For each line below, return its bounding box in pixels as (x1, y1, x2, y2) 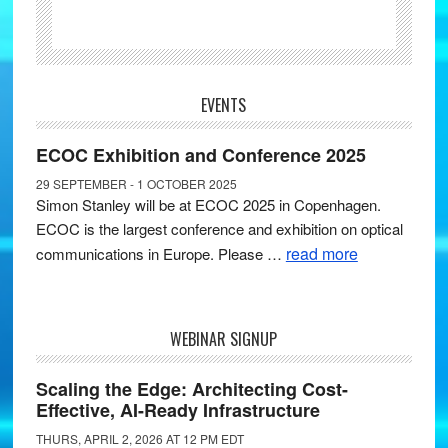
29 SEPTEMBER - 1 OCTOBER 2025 (35, 175, 237, 192)
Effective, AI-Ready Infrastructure (35, 397, 320, 423)
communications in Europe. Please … (35, 243, 286, 264)
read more (285, 242, 358, 265)
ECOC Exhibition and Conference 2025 (35, 142, 366, 168)
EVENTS (201, 93, 247, 117)
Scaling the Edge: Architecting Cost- (35, 376, 348, 402)
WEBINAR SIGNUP (170, 327, 278, 351)
